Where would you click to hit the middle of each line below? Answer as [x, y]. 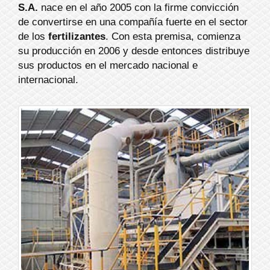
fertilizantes [77, 37]
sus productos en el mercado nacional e [108, 66]
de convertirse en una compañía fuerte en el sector [133, 22]
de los [33, 37]
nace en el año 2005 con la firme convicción [138, 8]
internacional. [48, 80]
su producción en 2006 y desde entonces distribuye [134, 51]
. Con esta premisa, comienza [173, 37]
